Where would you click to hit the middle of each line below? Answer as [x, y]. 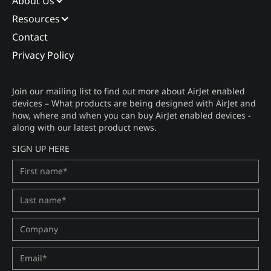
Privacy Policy [43, 55]
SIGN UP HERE [41, 148]
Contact [30, 37]
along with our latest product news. [84, 127]
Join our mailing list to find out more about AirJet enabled [129, 91]
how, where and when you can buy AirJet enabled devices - [132, 115]
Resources [36, 18]
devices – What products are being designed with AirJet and [134, 103]
